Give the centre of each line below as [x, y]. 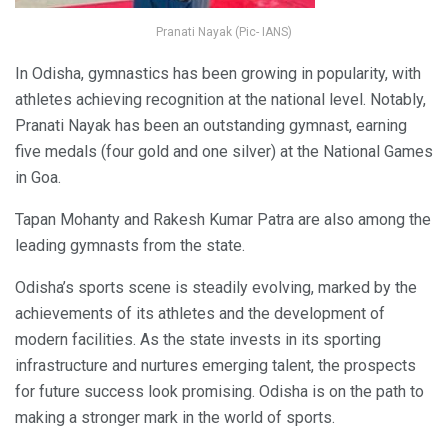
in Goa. [38, 177]
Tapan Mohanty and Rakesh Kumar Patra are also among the [223, 219]
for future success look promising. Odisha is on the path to [219, 391]
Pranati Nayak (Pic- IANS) [224, 31]
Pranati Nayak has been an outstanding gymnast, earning [211, 125]
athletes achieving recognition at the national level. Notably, [220, 99]
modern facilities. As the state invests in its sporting [198, 339]
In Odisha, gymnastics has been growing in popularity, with [218, 73]
